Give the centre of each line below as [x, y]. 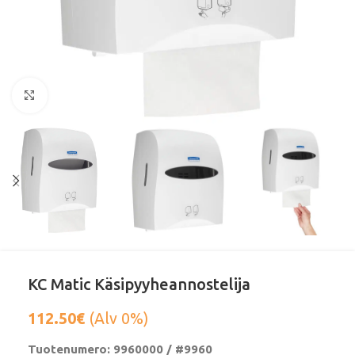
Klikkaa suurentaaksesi [108, 95]
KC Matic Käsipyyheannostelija [139, 284]
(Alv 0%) [116, 319]
